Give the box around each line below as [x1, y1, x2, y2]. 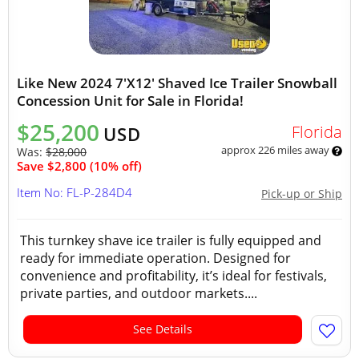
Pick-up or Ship [261, 186, 342, 201]
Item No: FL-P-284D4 [17, 184, 132, 200]
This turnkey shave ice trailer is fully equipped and [20, 232, 321, 249]
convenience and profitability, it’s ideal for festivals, [20, 267, 327, 284]
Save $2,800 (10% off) [17, 158, 142, 174]
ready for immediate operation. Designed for [20, 249, 291, 267]
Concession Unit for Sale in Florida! [17, 91, 244, 110]
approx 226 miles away [220, 143, 332, 157]
